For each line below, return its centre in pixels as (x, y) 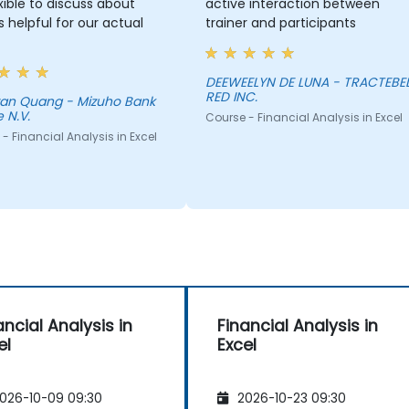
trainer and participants (280, 23)
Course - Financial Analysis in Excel (304, 118)
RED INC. (231, 97)
